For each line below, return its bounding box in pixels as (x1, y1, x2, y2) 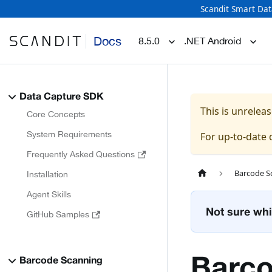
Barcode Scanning (19, 257, 103, 265)
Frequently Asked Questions (27, 149, 135, 159)
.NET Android (184, 35, 241, 46)
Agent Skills (27, 189, 71, 199)
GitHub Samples (27, 209, 89, 219)
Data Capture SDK (19, 93, 104, 101)
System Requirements (27, 129, 112, 139)
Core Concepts (27, 109, 85, 119)
